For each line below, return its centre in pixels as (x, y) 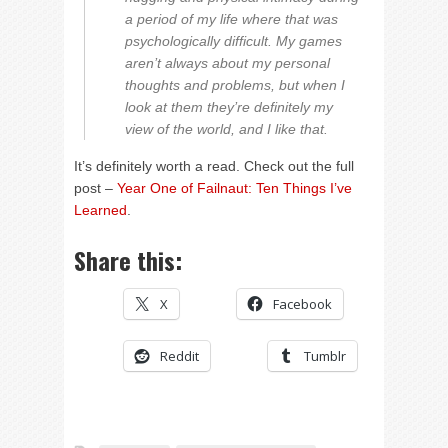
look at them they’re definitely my (229, 106)
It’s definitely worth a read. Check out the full (214, 165)
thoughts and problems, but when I (235, 84)
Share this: (128, 259)
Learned (100, 209)
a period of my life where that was (231, 18)
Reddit (179, 355)
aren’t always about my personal (227, 62)
